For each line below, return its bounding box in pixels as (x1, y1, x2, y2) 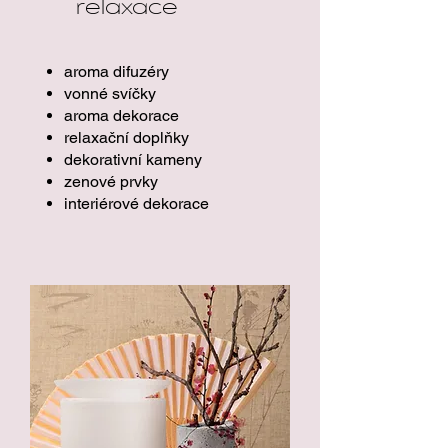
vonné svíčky (64, 84, 156, 103)
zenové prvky (64, 172, 158, 191)
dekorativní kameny (64, 150, 202, 169)
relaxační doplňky (64, 128, 189, 147)
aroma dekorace (64, 106, 179, 125)
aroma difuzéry (64, 62, 169, 81)
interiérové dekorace (64, 194, 209, 213)
